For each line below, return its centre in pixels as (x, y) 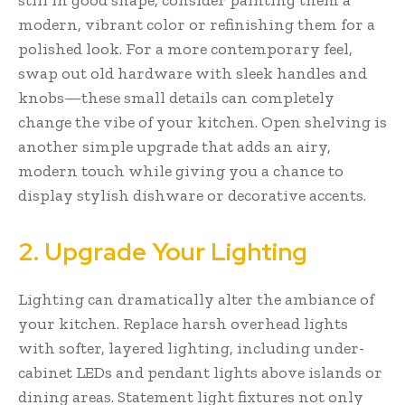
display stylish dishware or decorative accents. (192, 195)
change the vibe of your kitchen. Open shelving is (202, 122)
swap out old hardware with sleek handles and (193, 73)
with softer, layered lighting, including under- (191, 348)
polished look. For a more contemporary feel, (185, 48)
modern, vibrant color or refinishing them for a (197, 24)
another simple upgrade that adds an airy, (174, 146)
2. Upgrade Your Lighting (163, 251)
